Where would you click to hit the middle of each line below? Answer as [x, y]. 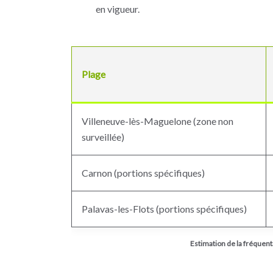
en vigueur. [118, 9]
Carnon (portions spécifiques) [143, 173]
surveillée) [103, 137]
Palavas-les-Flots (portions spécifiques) [164, 209]
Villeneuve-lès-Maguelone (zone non [158, 121]
